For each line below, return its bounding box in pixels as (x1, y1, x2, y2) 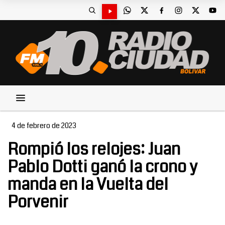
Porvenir (8, 191, 68, 213)
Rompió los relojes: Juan (8, 138, 180, 161)
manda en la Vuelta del (8, 173, 168, 196)
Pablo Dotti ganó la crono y (8, 156, 197, 178)
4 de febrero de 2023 (12, 121, 76, 131)
